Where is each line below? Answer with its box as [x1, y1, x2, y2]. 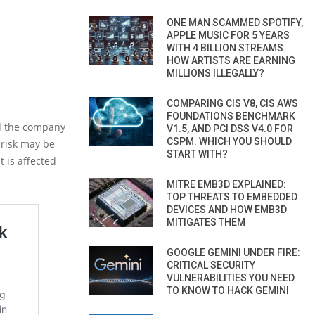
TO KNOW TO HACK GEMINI [167, 284, 289, 296]
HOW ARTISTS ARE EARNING [167, 54, 295, 66]
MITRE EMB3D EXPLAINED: [167, 178, 286, 190]
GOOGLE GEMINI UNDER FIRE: [167, 246, 300, 258]
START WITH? [167, 148, 228, 160]
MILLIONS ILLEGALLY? [167, 67, 264, 79]
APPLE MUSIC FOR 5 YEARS [167, 29, 290, 41]
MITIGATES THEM [167, 216, 245, 228]
